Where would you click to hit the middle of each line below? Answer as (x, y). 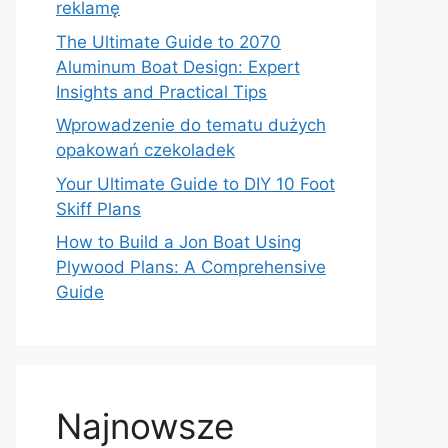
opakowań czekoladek (145, 150)
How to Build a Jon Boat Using (178, 242)
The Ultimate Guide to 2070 (168, 41)
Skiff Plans (98, 208)
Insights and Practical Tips (161, 91)
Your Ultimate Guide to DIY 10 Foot (195, 183)
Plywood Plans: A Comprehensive (191, 267)
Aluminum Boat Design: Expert (178, 66)
